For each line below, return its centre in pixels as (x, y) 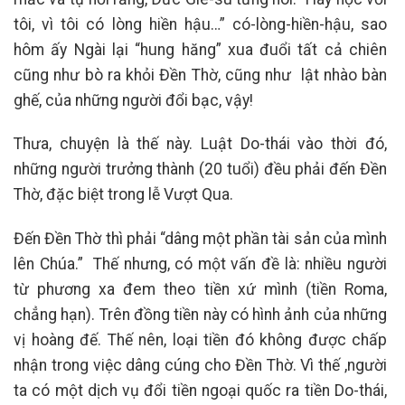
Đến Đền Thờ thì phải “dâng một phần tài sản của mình (200, 239)
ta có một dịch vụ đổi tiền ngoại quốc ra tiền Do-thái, (200, 391)
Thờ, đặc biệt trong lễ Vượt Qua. (123, 195)
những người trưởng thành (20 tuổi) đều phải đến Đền (200, 170)
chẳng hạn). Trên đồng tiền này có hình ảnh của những (200, 315)
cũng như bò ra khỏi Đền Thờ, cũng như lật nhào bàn (200, 75)
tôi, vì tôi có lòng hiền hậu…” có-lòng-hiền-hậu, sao (200, 24)
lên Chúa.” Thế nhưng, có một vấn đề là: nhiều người (200, 264)
